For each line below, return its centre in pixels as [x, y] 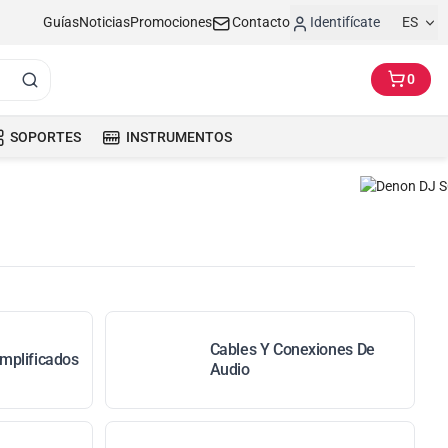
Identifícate [345, 22]
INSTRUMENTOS [179, 137]
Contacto [261, 22]
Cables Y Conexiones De [292, 349]
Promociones [171, 22]
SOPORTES [45, 137]
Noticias [104, 22]
